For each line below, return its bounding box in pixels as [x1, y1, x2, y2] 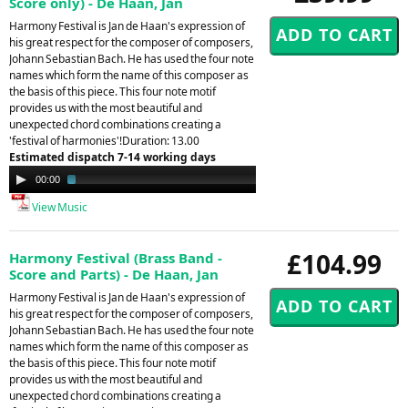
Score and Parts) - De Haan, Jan [9, 264, 219, 283]
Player [9, 181, 41, 198]
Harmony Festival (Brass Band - [9, 248, 222, 267]
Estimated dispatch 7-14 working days [9, 148, 216, 165]
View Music [30, 199, 87, 215]
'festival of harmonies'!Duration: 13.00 [9, 132, 199, 148]
